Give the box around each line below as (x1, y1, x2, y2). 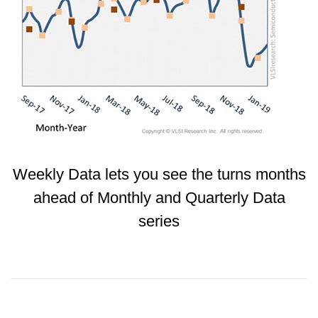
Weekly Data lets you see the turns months (12, 165, 306, 183)
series (138, 212, 180, 230)
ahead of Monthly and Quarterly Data (33, 188, 285, 207)
